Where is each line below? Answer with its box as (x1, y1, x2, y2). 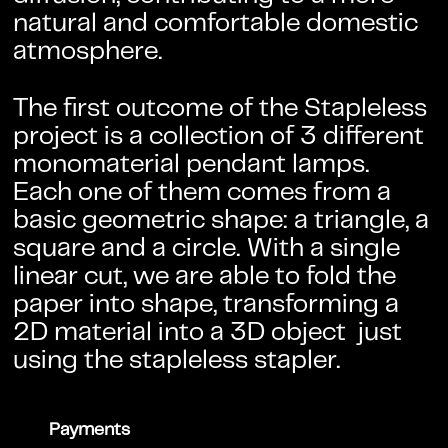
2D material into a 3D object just (13, 323, 403, 345)
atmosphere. (13, 41, 164, 64)
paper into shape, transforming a (13, 295, 400, 317)
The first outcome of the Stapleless (13, 99, 428, 121)
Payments (49, 422, 131, 439)
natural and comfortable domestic (13, 13, 419, 36)
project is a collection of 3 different (13, 127, 425, 149)
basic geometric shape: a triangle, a (13, 211, 430, 233)
